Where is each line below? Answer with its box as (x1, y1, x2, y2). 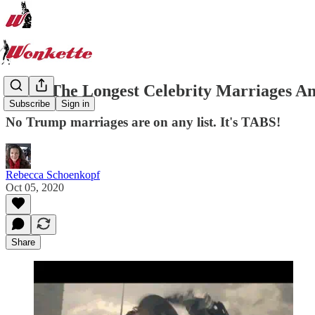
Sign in (61, 98, 89, 110)
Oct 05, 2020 (6, 181, 64, 193)
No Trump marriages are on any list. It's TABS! (6, 114, 281, 129)
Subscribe (9, 98, 50, 110)
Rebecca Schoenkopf (6, 168, 100, 181)
